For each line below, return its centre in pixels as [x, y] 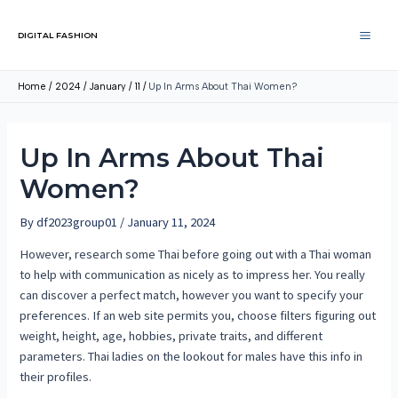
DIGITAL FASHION [58, 35]
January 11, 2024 [171, 222]
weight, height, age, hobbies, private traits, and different [171, 336]
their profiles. [56, 377]
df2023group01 [77, 222]
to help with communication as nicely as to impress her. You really [193, 275]
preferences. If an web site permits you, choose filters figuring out [198, 316]
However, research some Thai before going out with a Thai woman [196, 255]
